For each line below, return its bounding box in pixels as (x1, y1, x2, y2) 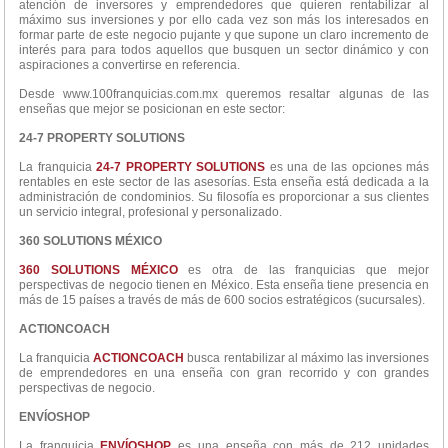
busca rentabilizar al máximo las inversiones (184, 351, 429, 366)
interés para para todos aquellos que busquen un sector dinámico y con (19, 43, 429, 58)
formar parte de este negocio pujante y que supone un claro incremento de (19, 28, 429, 43)
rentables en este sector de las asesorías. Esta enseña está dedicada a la (19, 175, 429, 190)
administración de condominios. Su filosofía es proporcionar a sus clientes (19, 190, 429, 205)
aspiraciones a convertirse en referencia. (19, 58, 240, 73)
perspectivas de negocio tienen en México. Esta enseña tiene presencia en (19, 278, 429, 293)
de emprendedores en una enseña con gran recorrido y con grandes (19, 366, 429, 381)
